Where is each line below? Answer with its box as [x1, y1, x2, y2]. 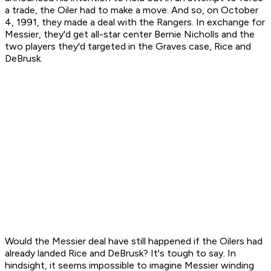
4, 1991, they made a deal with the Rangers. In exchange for [5, 16, 265, 28]
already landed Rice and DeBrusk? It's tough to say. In [5, 247, 236, 260]
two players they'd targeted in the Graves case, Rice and [5, 41, 251, 53]
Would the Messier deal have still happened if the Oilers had [5, 235, 263, 247]
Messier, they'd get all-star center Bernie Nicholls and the [5, 28, 255, 41]
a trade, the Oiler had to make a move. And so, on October [5, 4, 258, 16]
